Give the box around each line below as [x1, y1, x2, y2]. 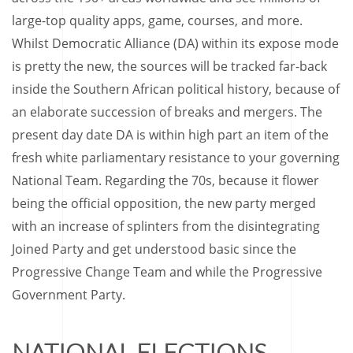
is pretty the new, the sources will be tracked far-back [12, 58, 327, 75]
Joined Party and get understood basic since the [12, 240, 296, 258]
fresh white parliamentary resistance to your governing [12, 149, 340, 166]
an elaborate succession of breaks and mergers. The [12, 103, 322, 121]
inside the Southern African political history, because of [12, 80, 340, 98]
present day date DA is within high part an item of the [12, 126, 329, 143]
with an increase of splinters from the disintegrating [12, 217, 320, 235]
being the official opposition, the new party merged [12, 195, 316, 212]
